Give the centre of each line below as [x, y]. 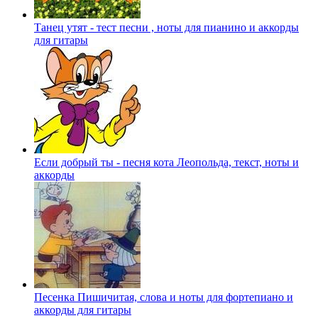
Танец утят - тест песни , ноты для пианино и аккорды [166, 28]
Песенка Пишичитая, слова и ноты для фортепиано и [164, 297]
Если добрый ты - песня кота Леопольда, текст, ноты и [166, 163]
